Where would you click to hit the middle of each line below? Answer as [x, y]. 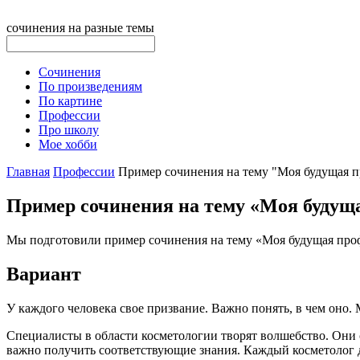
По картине [70, 101]
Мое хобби [68, 144]
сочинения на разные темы [80, 28]
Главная [28, 172]
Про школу [69, 130]
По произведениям [90, 86]
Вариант [44, 274]
